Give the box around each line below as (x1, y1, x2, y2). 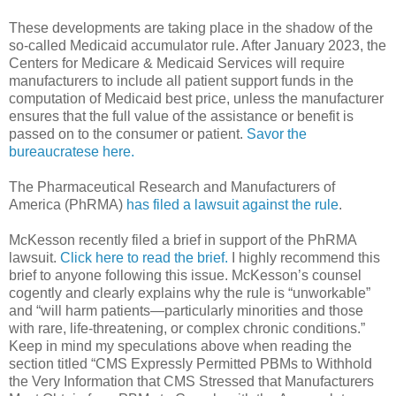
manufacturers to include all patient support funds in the (9, 72, 354, 88)
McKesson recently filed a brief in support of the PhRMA (9, 232, 356, 247)
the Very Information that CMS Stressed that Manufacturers (9, 373, 374, 389)
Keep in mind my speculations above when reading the (9, 338, 352, 354)
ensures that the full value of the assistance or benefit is (9, 108, 354, 124)
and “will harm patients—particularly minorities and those (9, 302, 363, 318)
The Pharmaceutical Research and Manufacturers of (9, 179, 335, 194)
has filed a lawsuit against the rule (126, 196, 339, 212)
